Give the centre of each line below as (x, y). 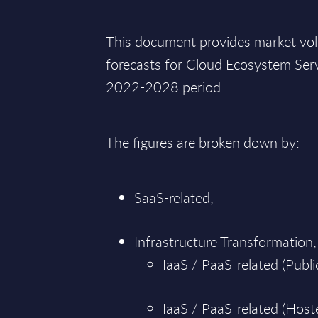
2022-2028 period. (165, 87)
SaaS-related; (174, 198)
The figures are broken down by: (203, 142)
